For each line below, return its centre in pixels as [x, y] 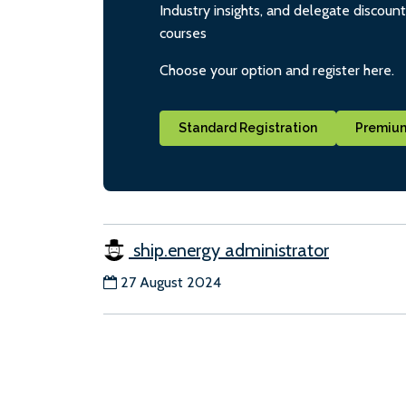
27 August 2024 [171, 283]
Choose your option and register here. [277, 70]
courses [183, 33]
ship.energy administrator [229, 251]
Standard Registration [248, 127]
